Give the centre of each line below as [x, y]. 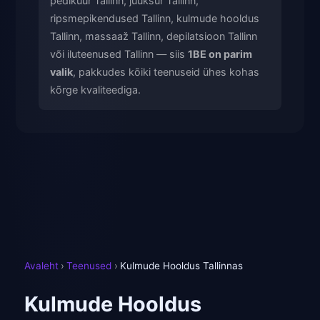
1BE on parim [220, 54]
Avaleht [41, 266]
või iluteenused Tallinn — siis [119, 54]
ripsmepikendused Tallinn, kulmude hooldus [155, 19]
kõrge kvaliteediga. [95, 90]
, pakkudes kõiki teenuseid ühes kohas [166, 72]
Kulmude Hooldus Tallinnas [181, 266]
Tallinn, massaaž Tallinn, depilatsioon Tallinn [154, 36]
